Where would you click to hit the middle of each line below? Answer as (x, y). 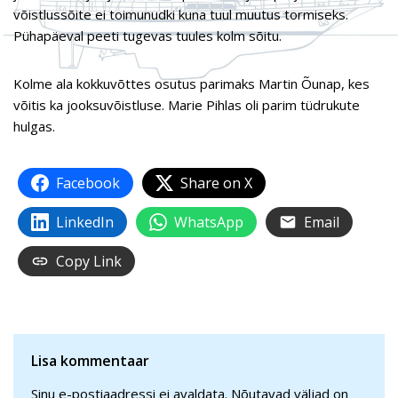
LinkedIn (85, 222)
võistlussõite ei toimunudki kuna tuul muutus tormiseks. (181, 14)
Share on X (216, 183)
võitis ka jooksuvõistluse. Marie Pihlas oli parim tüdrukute (187, 104)
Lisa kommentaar (90, 360)
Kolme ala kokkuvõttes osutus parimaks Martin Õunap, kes (191, 83)
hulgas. (34, 126)
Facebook (88, 183)
